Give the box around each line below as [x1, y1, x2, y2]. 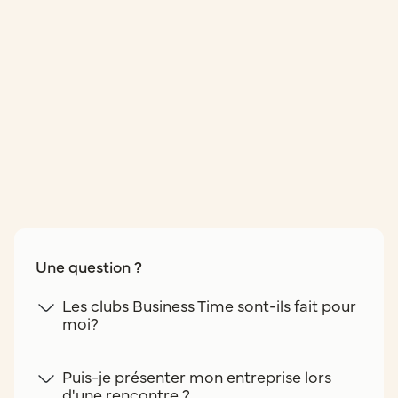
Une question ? [36, 255, 142, 278]
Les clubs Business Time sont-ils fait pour [62, 294, 356, 317]
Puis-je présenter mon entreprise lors [62, 365, 331, 388]
